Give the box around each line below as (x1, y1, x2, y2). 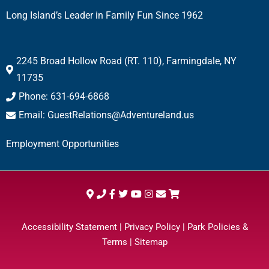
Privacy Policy (124, 222, 180, 233)
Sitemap (134, 237, 168, 248)
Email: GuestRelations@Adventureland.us (19, 109, 194, 121)
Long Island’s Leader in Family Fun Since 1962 (6, 10, 203, 22)
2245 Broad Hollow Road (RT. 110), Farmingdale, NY (16, 55, 237, 67)
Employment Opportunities (6, 138, 119, 150)
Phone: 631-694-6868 (19, 91, 109, 103)
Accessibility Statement (21, 222, 117, 233)
